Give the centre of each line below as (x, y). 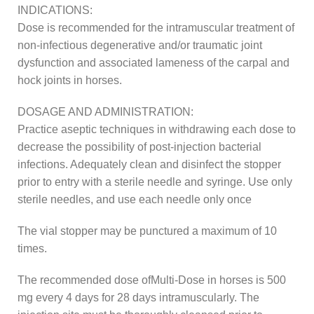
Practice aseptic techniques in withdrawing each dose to (157, 130)
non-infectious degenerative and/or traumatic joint (140, 46)
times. (32, 249)
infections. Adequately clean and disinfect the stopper (149, 165)
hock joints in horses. (70, 81)
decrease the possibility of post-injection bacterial (139, 147)
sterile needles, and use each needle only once (135, 200)
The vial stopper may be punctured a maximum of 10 (147, 231)
